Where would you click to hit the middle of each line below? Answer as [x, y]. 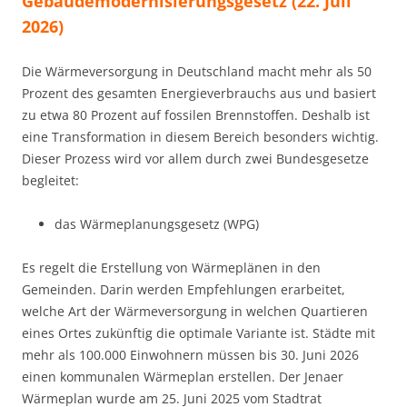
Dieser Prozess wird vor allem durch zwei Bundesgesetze [195, 159]
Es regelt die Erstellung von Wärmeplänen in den [171, 268]
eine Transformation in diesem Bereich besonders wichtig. [200, 137]
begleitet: [50, 181]
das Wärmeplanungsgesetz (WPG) [157, 224]
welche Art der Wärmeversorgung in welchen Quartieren [195, 312]
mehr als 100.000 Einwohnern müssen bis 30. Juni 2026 [190, 355]
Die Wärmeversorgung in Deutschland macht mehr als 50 [197, 72]
